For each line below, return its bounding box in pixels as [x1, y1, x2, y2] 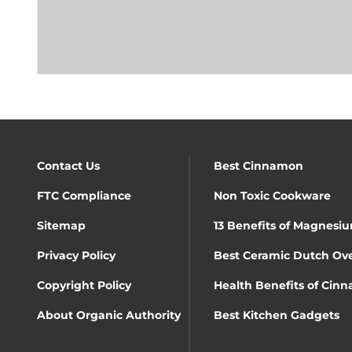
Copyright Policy [37, 277, 131, 292]
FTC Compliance [37, 188, 131, 203]
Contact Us [37, 158, 100, 173]
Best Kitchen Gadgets [214, 307, 339, 322]
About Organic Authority [37, 307, 181, 322]
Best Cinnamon [214, 158, 303, 173]
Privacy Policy [37, 247, 115, 262]
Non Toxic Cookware [214, 188, 331, 203]
